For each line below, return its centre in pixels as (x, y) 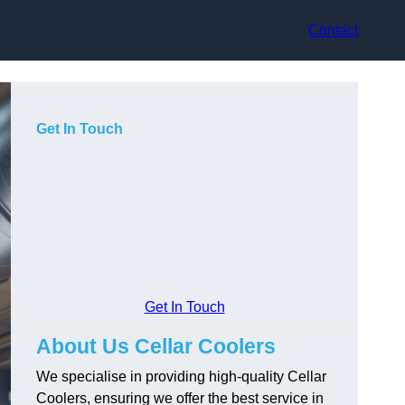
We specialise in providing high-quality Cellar (181, 377)
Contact (333, 30)
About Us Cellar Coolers (156, 347)
